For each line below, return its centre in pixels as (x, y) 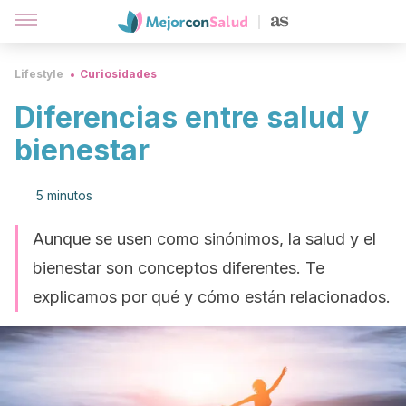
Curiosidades (118, 74)
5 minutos (64, 195)
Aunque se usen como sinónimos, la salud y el (204, 239)
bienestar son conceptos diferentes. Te (179, 268)
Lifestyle (39, 74)
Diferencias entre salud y (192, 117)
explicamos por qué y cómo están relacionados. (212, 297)
